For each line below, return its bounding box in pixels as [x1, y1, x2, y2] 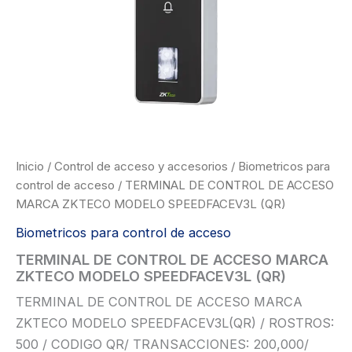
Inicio [16, 159, 44, 174]
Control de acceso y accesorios [54, 159, 228, 174]
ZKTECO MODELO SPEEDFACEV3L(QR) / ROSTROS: [16, 315, 334, 332]
